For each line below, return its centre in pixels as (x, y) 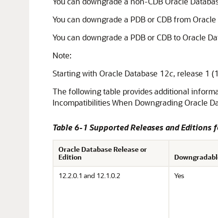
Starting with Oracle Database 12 (111, 73)
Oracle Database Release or (103, 149)
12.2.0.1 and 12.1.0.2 (89, 175)
